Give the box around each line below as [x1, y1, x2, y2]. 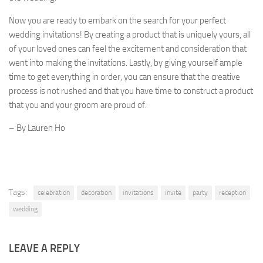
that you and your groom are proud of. [9, 100, 147, 110]
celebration [38, 188, 70, 197]
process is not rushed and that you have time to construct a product [9, 86, 253, 96]
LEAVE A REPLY [9, 242, 80, 255]
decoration [81, 188, 112, 197]
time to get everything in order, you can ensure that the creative [9, 72, 240, 82]
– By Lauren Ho [9, 123, 65, 133]
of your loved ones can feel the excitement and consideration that [9, 43, 247, 54]
